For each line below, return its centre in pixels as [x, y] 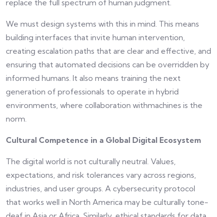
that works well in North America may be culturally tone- [107, 202]
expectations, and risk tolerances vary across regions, [101, 175]
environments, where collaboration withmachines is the [104, 105]
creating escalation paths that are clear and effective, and [108, 51]
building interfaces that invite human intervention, [95, 38]
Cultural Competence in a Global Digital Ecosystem [103, 140]
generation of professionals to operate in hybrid [92, 92]
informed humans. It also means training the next [93, 78]
